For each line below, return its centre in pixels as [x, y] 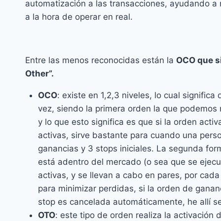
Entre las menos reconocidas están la [101, 60]
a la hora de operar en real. [79, 17]
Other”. [39, 73]
